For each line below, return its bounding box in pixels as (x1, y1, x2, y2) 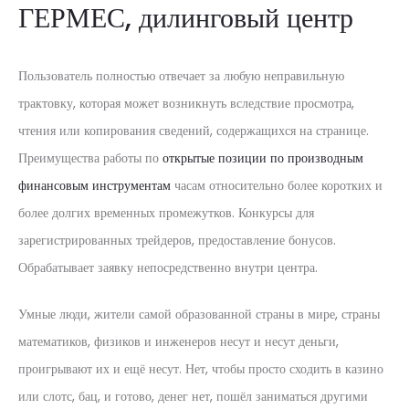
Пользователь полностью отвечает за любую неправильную (18, 67, 344, 85)
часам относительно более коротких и (171, 176, 383, 194)
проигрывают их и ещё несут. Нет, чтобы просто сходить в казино (18, 360, 383, 378)
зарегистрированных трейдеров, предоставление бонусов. (18, 231, 336, 249)
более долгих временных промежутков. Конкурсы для (18, 204, 314, 222)
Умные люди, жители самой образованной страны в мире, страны (18, 305, 380, 323)
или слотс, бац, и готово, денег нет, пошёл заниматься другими (18, 387, 368, 405)
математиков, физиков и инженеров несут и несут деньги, (18, 332, 339, 351)
